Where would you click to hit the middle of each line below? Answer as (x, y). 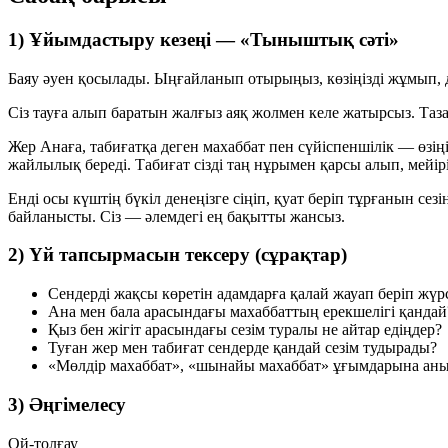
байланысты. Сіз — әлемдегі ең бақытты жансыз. (176, 216)
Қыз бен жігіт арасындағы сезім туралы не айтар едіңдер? (245, 330)
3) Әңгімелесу (67, 404)
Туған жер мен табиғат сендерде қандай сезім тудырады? (242, 348)
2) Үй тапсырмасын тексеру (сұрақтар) (177, 255)
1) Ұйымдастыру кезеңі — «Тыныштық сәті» (203, 40)
